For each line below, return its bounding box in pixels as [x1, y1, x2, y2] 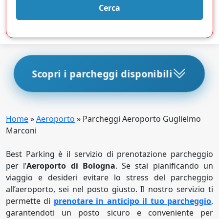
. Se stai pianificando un [115, 160, 214, 171]
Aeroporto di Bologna [26, 160, 115, 171]
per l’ [6, 160, 27, 171]
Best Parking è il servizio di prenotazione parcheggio [6, 149, 213, 159]
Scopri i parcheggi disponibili [33, 67, 172, 80]
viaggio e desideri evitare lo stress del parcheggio [6, 172, 213, 183]
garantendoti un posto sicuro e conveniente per [6, 207, 213, 218]
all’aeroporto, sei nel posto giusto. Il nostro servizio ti [6, 184, 213, 195]
